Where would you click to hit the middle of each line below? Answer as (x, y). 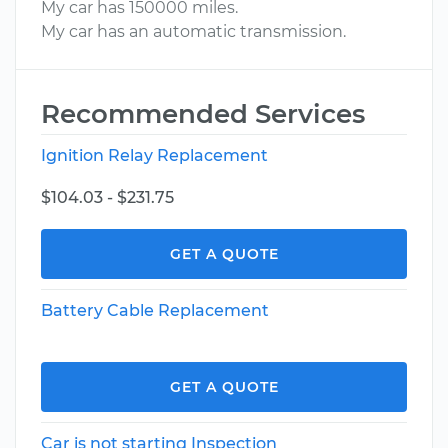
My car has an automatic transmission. (193, 31)
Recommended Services (203, 114)
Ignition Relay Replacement (154, 155)
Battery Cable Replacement (155, 310)
